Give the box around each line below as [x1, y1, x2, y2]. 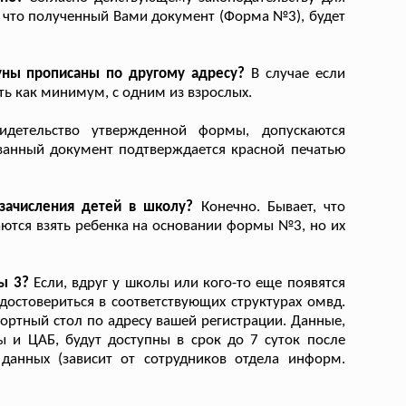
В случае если [245, 66, 345, 82]
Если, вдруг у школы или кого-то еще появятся [28, 275, 345, 292]
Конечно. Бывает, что [193, 199, 345, 216]
